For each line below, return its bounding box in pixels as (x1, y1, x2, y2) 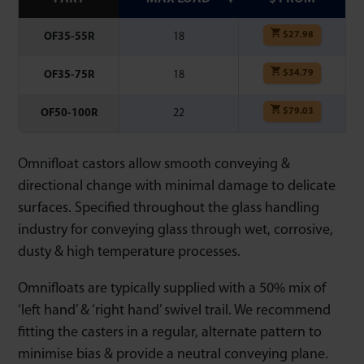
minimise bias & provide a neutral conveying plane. (18, 347, 328, 362)
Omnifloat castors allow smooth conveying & (18, 157, 290, 172)
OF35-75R (43, 69, 94, 81)
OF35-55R (43, 31, 94, 43)
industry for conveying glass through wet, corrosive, (18, 223, 333, 238)
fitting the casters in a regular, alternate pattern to (18, 325, 322, 340)
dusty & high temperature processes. (18, 245, 240, 260)
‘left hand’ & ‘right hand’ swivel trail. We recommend (18, 303, 331, 318)
